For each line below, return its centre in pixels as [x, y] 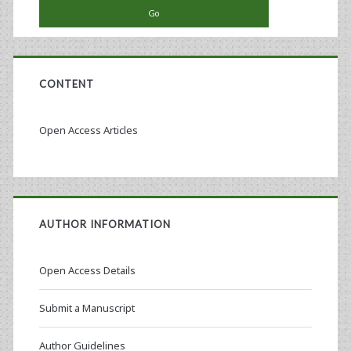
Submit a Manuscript [87, 308]
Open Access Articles [88, 130]
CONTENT [67, 84]
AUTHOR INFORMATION [105, 224]
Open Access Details [87, 271]
